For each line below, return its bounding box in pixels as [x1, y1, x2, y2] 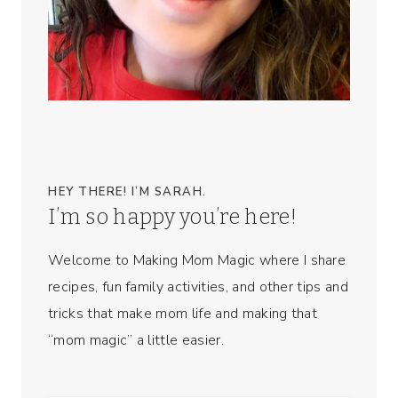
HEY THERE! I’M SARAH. [48, 183, 207, 200]
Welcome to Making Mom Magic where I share [48, 250, 346, 270]
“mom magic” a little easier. [48, 330, 224, 350]
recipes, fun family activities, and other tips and [48, 276, 349, 297]
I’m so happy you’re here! [48, 203, 297, 229]
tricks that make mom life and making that [48, 303, 318, 323]
